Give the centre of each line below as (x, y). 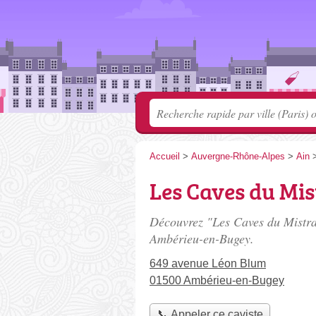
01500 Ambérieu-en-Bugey (217, 280)
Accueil (165, 156)
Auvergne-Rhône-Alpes (238, 156)
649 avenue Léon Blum (208, 263)
